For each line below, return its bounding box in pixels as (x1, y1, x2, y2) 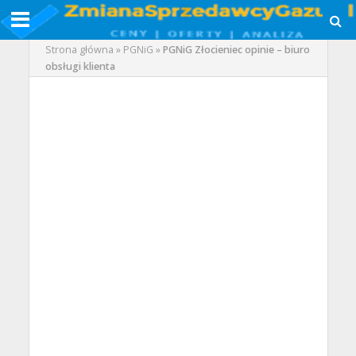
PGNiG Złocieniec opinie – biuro (162, 43, 310, 56)
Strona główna (44, 43, 114, 56)
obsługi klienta (44, 60, 115, 73)
